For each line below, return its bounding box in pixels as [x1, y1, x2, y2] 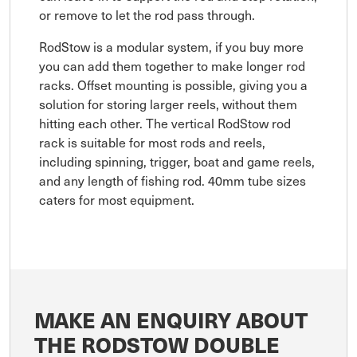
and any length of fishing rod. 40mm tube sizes [39, 170, 306, 190]
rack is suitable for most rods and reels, [39, 131, 265, 151]
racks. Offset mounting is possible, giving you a [39, 74, 308, 94]
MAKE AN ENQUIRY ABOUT [34, 304, 308, 335]
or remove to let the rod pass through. [39, 4, 255, 24]
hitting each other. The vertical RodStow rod [39, 112, 291, 132]
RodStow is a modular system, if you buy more [39, 36, 304, 56]
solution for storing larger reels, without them [39, 93, 297, 113]
